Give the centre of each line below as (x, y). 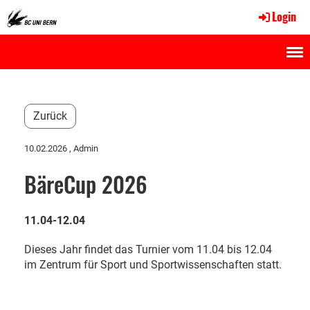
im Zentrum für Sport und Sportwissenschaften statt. (153, 265)
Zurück (50, 116)
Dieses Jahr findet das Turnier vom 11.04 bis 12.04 (148, 249)
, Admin (83, 148)
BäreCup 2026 (86, 184)
